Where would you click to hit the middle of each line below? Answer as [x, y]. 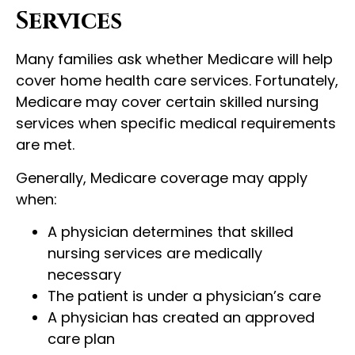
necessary [84, 274]
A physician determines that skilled [170, 231]
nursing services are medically [155, 253]
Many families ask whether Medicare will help [174, 59]
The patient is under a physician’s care [184, 296]
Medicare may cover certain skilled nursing [167, 102]
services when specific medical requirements [176, 124]
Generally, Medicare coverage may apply [162, 177]
